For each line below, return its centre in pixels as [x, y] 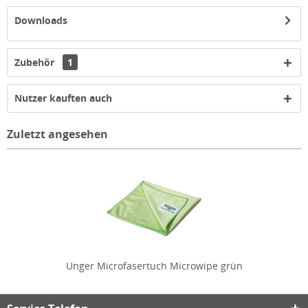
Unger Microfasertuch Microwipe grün [154, 266]
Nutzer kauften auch [63, 98]
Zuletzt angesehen [57, 134]
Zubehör [36, 63]
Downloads [41, 21]
